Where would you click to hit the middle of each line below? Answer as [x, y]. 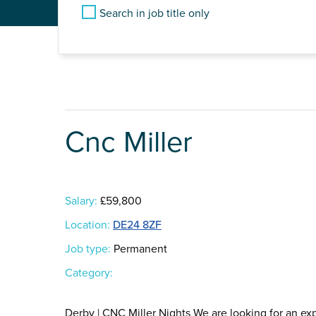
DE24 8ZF [137, 225]
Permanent [139, 249]
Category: [89, 273]
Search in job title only [154, 13]
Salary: [81, 201]
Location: [87, 225]
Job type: [88, 249]
